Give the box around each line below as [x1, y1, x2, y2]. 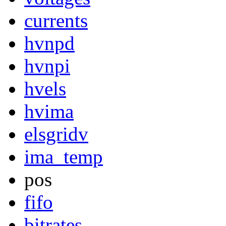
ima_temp [24, 146, 103, 168]
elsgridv [24, 123, 88, 145]
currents [24, 10, 88, 32]
